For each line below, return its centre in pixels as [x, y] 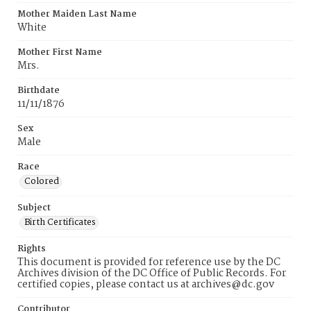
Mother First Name [60, 52]
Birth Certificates [60, 222]
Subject [34, 208]
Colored [42, 182]
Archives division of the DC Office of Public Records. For [152, 274]
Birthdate [39, 91]
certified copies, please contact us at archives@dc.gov [146, 285]
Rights [32, 249]
